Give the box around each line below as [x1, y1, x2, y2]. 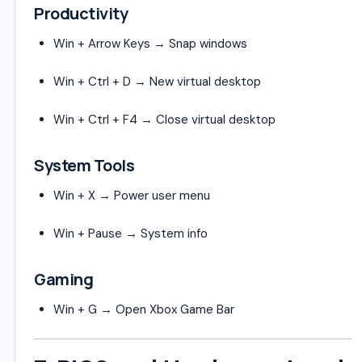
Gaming [34, 267, 93, 290]
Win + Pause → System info [53, 225, 208, 242]
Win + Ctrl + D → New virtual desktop [53, 73, 261, 90]
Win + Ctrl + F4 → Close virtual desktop [53, 111, 276, 128]
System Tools [34, 154, 134, 176]
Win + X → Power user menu [53, 187, 210, 204]
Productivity [34, 2, 128, 24]
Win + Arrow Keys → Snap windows [53, 35, 247, 52]
